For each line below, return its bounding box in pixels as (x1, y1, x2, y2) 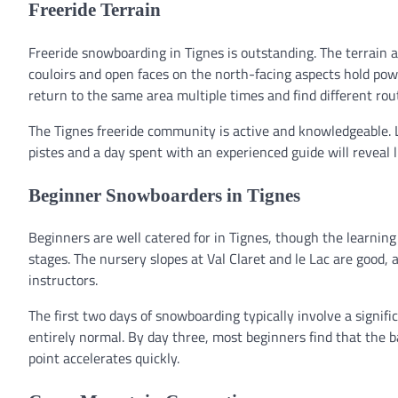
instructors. (28, 269, 98, 291)
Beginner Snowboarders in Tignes (28, 184, 300, 205)
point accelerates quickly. (28, 347, 179, 370)
